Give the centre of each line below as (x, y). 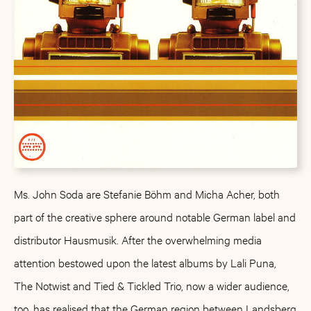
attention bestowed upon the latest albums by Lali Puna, (145, 262)
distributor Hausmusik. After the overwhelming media (138, 239)
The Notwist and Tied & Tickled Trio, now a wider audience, (152, 285)
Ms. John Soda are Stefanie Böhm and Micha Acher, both (147, 193)
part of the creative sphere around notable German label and (155, 216)
